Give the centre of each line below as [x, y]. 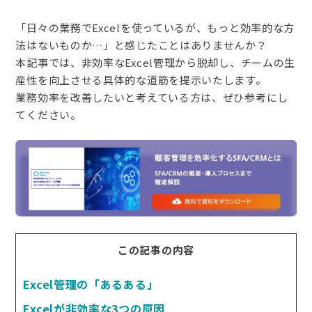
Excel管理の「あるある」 [91, 284]
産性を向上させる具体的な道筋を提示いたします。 [141, 80]
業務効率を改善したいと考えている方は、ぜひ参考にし [152, 97]
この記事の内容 [156, 249]
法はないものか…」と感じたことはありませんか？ [141, 45]
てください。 [48, 115]
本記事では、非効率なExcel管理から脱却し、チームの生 [156, 62]
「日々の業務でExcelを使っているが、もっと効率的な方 [155, 28]
